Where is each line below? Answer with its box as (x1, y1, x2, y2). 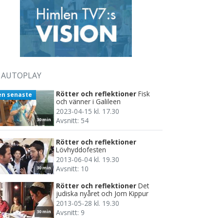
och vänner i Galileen (56, 96, 121, 106)
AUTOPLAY (1, 70, 41, 81)
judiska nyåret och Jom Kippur (56, 188, 148, 198)
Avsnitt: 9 (56, 207, 85, 217)
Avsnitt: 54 (56, 115, 89, 125)
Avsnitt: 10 (56, 163, 89, 173)
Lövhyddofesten (56, 145, 106, 154)
